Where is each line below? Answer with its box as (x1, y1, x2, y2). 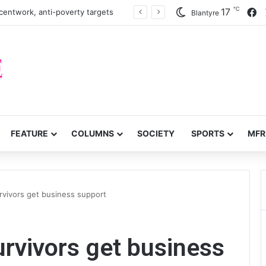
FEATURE (11, 128, 48, 138)
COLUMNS (71, 128, 114, 138)
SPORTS (191, 128, 224, 138)
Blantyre (191, 8, 219, 17)
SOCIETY (137, 128, 175, 138)
